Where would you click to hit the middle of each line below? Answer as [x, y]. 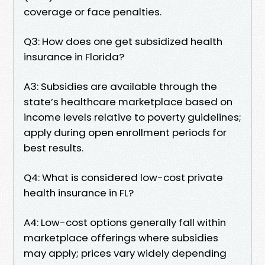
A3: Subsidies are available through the [120, 86]
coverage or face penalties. [93, 12]
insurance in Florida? [74, 56]
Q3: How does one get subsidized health [123, 41]
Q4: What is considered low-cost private [123, 177]
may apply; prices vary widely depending [125, 253]
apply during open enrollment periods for [125, 132]
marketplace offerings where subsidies [121, 237]
